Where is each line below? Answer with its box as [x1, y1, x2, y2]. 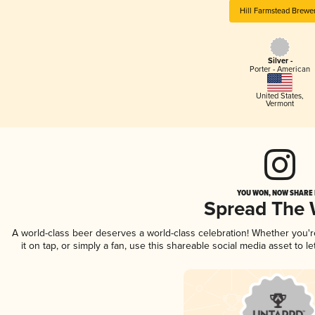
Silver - [267, 56, 292, 67]
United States [256, 91, 302, 101]
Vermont [266, 98, 294, 108]
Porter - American [250, 65, 310, 75]
